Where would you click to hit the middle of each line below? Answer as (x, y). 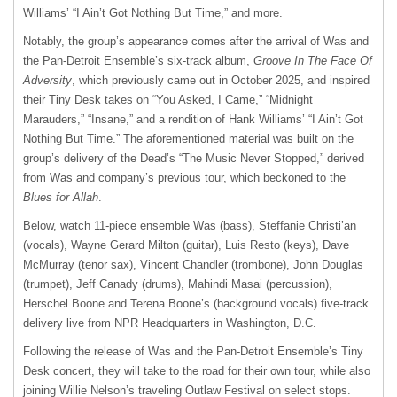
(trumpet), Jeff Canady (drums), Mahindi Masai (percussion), (178, 284)
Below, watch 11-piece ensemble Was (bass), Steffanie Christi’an (190, 226)
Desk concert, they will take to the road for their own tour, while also (197, 371)
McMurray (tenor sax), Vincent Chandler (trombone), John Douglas (193, 265)
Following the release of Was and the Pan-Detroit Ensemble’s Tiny (193, 352)
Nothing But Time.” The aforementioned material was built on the (188, 139)
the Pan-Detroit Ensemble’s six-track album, (138, 61)
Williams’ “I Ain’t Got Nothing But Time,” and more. (155, 13)
